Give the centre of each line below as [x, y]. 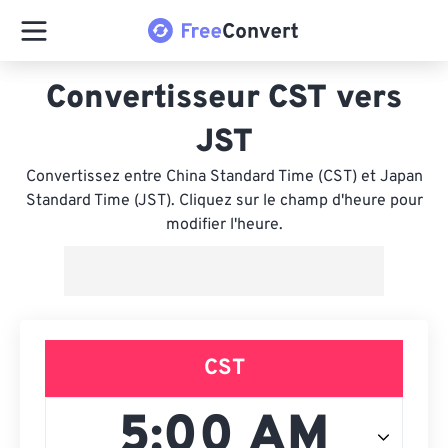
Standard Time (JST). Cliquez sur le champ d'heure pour [224, 201]
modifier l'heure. [224, 225]
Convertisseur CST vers [224, 99]
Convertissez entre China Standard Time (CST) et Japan [224, 177]
